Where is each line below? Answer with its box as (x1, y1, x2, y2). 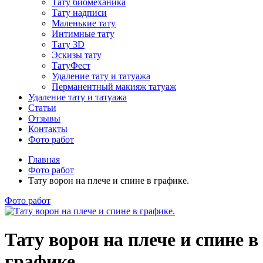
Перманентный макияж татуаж (52, 81, 176, 92)
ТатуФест (52, 60, 90, 70)
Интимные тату (52, 28, 114, 39)
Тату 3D (52, 39, 85, 49)
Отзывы (28, 113, 60, 123)
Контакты (28, 123, 68, 134)
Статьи (28, 102, 56, 113)
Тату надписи (52, 7, 107, 18)
